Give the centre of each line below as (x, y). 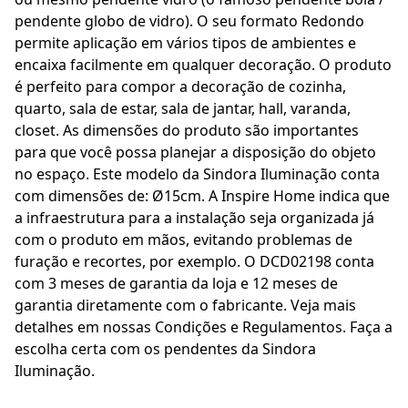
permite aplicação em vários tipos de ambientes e (185, 43)
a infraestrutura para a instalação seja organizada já (194, 218)
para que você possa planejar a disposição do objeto (195, 152)
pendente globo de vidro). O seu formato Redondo (189, 21)
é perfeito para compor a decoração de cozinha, (180, 87)
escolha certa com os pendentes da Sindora (165, 349)
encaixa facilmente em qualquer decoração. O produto (203, 65)
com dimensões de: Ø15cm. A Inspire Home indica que (202, 196)
